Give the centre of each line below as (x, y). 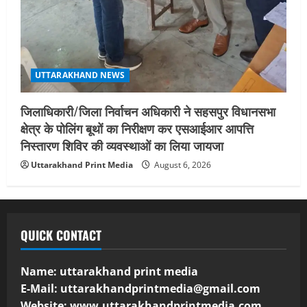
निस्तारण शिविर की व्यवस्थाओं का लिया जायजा (122, 145)
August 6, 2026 (182, 164)
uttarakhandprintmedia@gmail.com (160, 288)
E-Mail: (40, 288)
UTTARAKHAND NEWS (80, 75)
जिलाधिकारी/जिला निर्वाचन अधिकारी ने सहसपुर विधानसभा (148, 111)
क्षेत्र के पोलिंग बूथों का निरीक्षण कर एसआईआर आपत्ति (137, 128)
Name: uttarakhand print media (109, 271)
